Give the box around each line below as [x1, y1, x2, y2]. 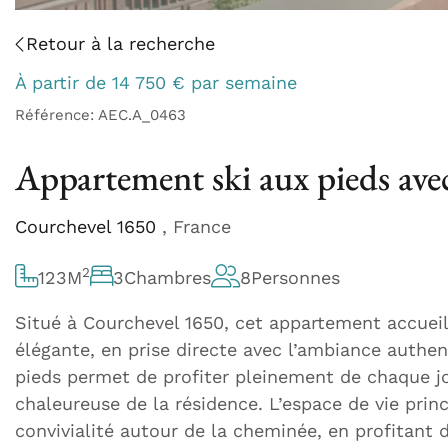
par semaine [185, 72, 297, 93]
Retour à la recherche [26, 33, 215, 54]
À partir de [15, 72, 112, 93]
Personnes [251, 267, 340, 288]
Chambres [124, 267, 211, 288]
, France [162, 216, 231, 237]
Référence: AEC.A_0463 [15, 106, 186, 124]
